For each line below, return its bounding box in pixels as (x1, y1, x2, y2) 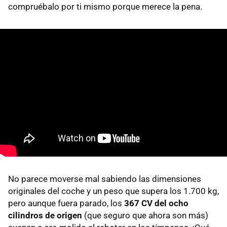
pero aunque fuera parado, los (8, 198, 124, 208)
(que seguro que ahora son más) (82, 210, 208, 220)
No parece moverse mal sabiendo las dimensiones (8, 173, 201, 184)
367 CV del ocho (124, 198, 188, 208)
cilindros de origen (8, 210, 82, 220)
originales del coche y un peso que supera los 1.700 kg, (8, 185, 219, 196)
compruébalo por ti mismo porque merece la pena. (8, 1, 202, 12)
